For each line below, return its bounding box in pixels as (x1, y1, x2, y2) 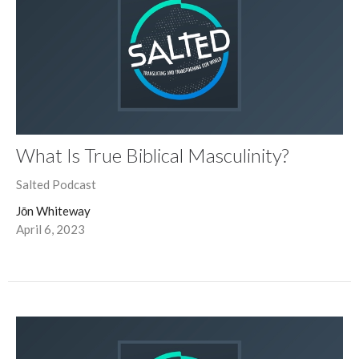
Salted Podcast (16, 176, 96, 192)
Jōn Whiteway (16, 203, 91, 218)
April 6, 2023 (16, 221, 85, 236)
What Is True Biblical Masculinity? (16, 143, 288, 167)
